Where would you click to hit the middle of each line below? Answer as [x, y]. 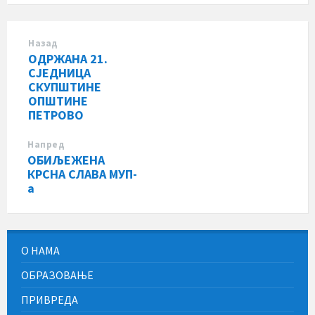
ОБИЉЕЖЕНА [66, 160]
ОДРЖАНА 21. [68, 59]
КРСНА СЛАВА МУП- [82, 174]
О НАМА [40, 250]
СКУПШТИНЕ [65, 87]
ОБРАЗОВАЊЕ [57, 275]
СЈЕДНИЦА [59, 73]
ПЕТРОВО [56, 115]
